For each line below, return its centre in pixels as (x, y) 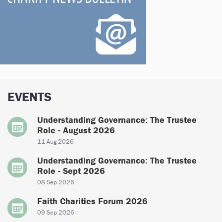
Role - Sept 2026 (71, 170)
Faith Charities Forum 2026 (92, 201)
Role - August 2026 (76, 130)
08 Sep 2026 (56, 182)
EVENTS (29, 96)
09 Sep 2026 (56, 212)
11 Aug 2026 (55, 141)
